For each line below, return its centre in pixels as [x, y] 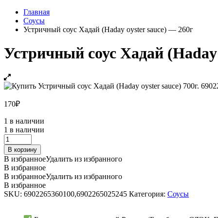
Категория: [148, 194]
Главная [36, 12]
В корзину [22, 149]
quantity [16, 208]
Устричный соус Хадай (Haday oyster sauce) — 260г [108, 29]
